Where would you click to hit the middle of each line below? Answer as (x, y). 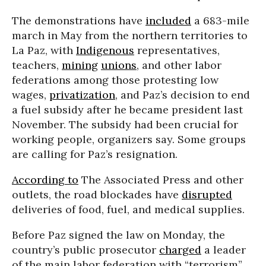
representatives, (177, 50)
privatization (82, 94)
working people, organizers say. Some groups (129, 139)
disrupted (207, 194)
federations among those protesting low (115, 80)
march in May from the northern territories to (130, 35)
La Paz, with (44, 50)
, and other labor (179, 65)
